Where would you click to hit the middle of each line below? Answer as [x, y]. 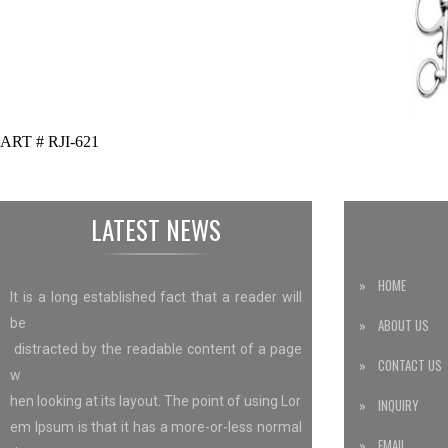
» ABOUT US [394, 324]
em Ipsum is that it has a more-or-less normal [156, 426]
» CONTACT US [400, 364]
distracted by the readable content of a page [156, 348]
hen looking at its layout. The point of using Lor [155, 400]
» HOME [382, 284]
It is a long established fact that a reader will [156, 296]
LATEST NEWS [156, 229]
